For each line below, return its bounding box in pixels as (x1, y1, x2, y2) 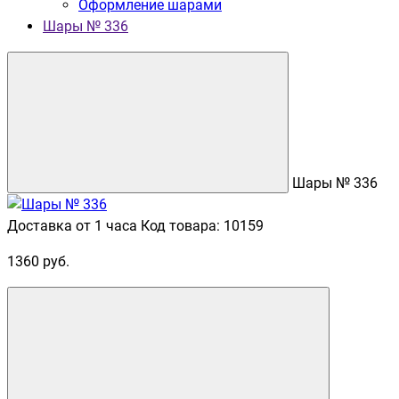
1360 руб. (7, 252, 69, 270)
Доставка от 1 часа (7, 216, 137, 234)
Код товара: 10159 (141, 216, 264, 234)
